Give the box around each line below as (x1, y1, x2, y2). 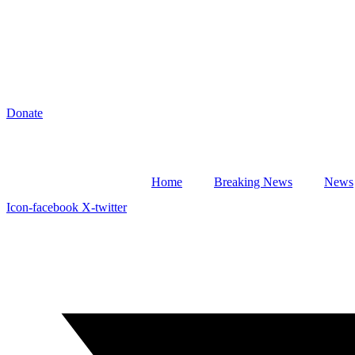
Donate (6, 106, 43, 120)
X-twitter (82, 200, 127, 214)
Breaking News (214, 175, 292, 189)
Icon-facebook (6, 200, 78, 214)
